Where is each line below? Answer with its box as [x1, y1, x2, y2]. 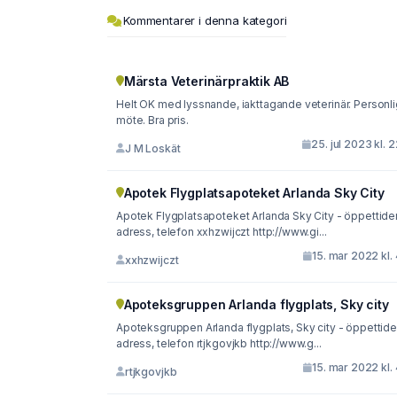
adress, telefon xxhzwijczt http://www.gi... [116, 225, 327, 238]
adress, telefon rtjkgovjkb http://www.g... [116, 337, 322, 350]
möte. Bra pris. [116, 113, 189, 127]
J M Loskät [124, 141, 181, 155]
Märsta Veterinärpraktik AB [123, 74, 290, 89]
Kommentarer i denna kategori [123, 13, 287, 27]
